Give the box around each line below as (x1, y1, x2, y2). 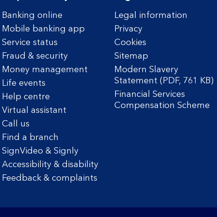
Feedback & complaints (1, 174, 97, 183)
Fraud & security (1, 52, 68, 61)
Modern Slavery (114, 65, 178, 75)
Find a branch (1, 133, 59, 142)
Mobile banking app (1, 25, 85, 34)
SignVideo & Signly (1, 147, 78, 156)
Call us (1, 120, 30, 129)
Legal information (114, 11, 187, 20)
